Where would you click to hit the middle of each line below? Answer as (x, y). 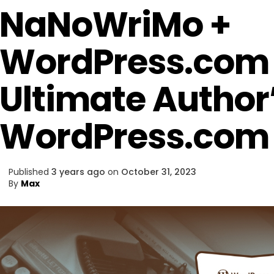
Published (29, 172)
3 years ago (78, 172)
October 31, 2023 (159, 172)
